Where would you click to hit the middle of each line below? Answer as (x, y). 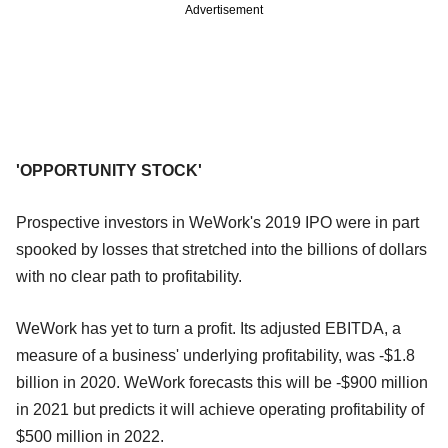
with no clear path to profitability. (129, 276)
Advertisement (224, 9)
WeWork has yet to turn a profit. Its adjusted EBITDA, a (208, 328)
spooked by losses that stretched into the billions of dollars (221, 249)
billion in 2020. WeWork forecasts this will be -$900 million (222, 382)
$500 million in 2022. (90, 436)
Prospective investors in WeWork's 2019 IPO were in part (217, 222)
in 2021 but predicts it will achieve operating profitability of (220, 409)
